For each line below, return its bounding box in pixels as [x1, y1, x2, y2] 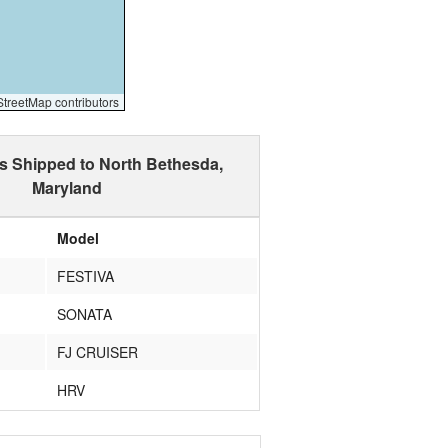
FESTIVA [57, 265, 115, 286]
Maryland [32, 175, 103, 199]
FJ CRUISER [57, 341, 139, 362]
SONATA [57, 303, 113, 324]
